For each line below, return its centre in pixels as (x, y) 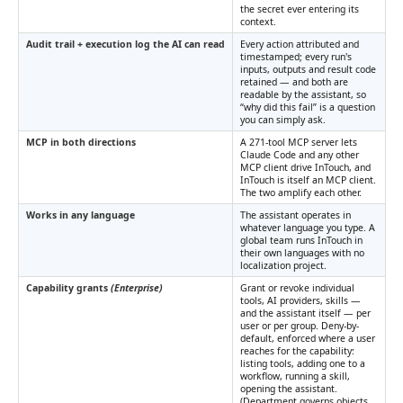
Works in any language (81, 215)
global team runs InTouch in (301, 240)
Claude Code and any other (300, 155)
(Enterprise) (137, 288)
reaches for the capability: (297, 351)
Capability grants (68, 288)
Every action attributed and (300, 44)
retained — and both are (294, 82)
